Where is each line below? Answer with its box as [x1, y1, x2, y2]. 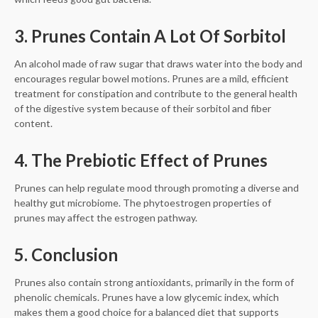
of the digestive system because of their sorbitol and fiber [14, 102, 271, 114]
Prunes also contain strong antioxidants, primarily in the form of [14, 275, 294, 288]
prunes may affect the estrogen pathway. [14, 211, 197, 224]
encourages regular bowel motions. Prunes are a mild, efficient [14, 72, 289, 84]
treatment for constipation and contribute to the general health [14, 87, 297, 99]
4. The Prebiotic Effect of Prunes [14, 149, 268, 170]
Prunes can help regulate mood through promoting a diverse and [14, 181, 299, 194]
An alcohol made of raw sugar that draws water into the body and [14, 57, 302, 70]
